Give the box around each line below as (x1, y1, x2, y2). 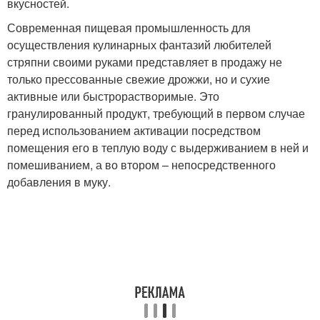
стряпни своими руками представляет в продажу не (7, 54, 282, 70)
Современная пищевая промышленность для (7, 19, 251, 36)
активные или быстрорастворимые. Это (7, 88, 219, 104)
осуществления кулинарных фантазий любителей (7, 36, 271, 53)
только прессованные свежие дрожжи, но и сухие (7, 71, 270, 87)
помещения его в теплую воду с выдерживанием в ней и (7, 139, 309, 156)
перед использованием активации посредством (7, 122, 261, 139)
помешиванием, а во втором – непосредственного (7, 156, 276, 173)
